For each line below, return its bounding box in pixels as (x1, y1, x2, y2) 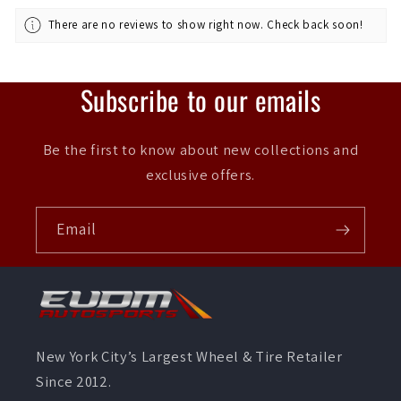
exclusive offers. (145, 165, 256, 185)
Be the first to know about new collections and (42, 140, 359, 160)
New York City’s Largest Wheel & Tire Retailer (36, 346, 343, 367)
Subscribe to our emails (80, 80, 321, 121)
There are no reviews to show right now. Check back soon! (47, 16, 363, 32)
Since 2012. (36, 371, 112, 392)
